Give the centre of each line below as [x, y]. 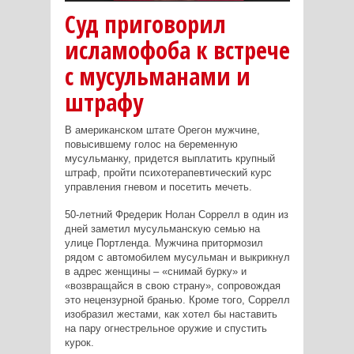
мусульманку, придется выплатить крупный [169, 158]
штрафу [104, 102]
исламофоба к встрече [177, 50]
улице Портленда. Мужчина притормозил [164, 243]
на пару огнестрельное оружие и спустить [166, 328]
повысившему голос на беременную [151, 144]
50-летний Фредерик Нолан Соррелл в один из [176, 214]
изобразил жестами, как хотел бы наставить [171, 314]
